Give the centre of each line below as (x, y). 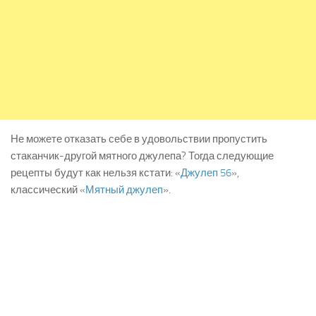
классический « (48, 190)
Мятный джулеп (124, 190)
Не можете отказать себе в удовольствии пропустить (139, 139)
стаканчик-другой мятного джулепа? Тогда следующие (142, 156)
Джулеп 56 (206, 173)
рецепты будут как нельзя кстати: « (96, 173)
